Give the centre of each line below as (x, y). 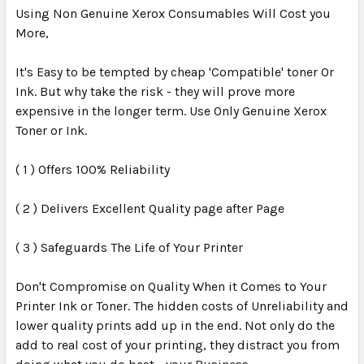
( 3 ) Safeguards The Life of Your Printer (129, 248)
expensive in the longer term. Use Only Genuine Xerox (171, 111)
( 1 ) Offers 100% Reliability (93, 170)
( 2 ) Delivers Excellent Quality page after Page (150, 209)
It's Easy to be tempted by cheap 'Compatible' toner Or (175, 72)
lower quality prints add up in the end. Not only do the (175, 326)
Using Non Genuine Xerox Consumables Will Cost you (173, 14)
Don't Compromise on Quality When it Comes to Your (171, 287)
